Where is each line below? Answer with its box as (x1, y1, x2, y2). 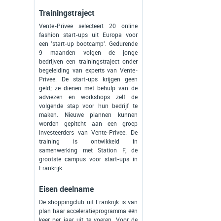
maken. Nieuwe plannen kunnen (39, 111, 138, 119)
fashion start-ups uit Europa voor (39, 32, 138, 39)
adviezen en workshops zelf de (39, 94, 138, 101)
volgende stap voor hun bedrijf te (39, 103, 138, 110)
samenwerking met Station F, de (39, 147, 138, 154)
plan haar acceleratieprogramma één (39, 208, 138, 215)
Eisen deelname (39, 184, 94, 194)
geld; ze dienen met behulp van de (39, 85, 138, 92)
